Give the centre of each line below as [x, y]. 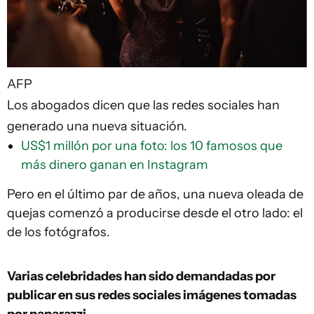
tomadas [270, 295]
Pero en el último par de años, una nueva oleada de [155, 194]
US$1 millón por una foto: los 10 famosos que [152, 145]
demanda [204, 276]
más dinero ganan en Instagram [115, 164]
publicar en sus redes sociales [94, 295]
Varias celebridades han [78, 276]
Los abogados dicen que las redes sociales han [143, 105]
